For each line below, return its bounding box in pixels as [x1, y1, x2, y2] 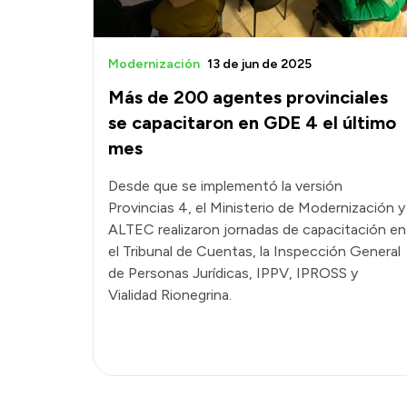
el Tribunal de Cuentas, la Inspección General [108, 242, 401, 260]
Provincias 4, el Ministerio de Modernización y [108, 198, 405, 216]
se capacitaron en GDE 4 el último [108, 111, 396, 134]
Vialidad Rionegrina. [108, 285, 232, 303]
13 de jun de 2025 [207, 55, 312, 72]
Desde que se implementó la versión [108, 176, 342, 194]
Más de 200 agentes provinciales [108, 85, 388, 108]
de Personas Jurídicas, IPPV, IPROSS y [108, 263, 358, 282]
